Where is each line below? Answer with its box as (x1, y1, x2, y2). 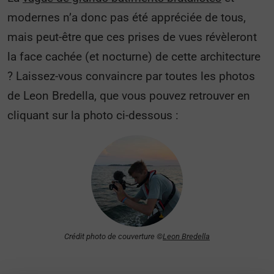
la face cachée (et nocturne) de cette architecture (7, 50, 261, 64)
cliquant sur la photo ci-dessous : (7, 108, 179, 122)
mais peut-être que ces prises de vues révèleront (7, 30, 257, 44)
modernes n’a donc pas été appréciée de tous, (7, 10, 246, 24)
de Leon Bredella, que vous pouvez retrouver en (7, 89, 250, 103)
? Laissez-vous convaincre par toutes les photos (7, 69, 255, 83)
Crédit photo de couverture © (64, 232, 163, 241)
